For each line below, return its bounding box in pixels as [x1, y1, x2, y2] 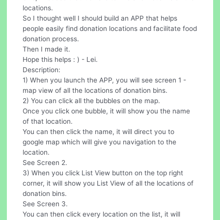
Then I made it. [23, 45, 71, 54]
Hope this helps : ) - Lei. [23, 55, 98, 64]
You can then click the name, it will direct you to [23, 128, 175, 136]
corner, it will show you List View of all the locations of [23, 179, 194, 188]
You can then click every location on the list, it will [23, 210, 181, 219]
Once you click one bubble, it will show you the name [23, 107, 191, 115]
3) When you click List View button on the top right [23, 169, 184, 177]
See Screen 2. [23, 159, 68, 167]
